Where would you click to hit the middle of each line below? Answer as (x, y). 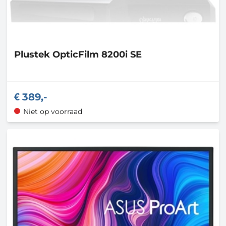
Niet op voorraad (52, 112)
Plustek (33, 54)
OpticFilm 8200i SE (97, 54)
